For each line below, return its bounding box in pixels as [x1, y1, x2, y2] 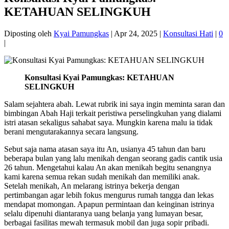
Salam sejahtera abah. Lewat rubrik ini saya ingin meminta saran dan [4, 100, 225, 109]
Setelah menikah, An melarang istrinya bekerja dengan [4, 181, 179, 191]
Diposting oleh [4, 29, 54, 38]
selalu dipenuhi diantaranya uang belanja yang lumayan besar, [4, 209, 203, 218]
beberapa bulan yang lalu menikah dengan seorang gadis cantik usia [4, 154, 222, 163]
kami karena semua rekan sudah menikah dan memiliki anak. [4, 172, 200, 181]
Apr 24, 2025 [114, 29, 157, 38]
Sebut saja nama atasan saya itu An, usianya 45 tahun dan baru [4, 145, 205, 154]
